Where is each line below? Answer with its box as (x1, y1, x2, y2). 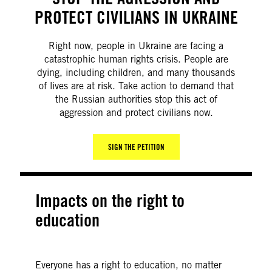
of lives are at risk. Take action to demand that (38, 80, 234, 92)
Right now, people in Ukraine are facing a (49, 40, 223, 52)
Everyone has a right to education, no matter (35, 259, 222, 271)
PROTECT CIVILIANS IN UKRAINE (34, 7, 238, 28)
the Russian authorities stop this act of (55, 93, 217, 105)
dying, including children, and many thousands (37, 67, 235, 78)
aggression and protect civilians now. (59, 107, 213, 118)
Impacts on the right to (35, 190, 185, 211)
